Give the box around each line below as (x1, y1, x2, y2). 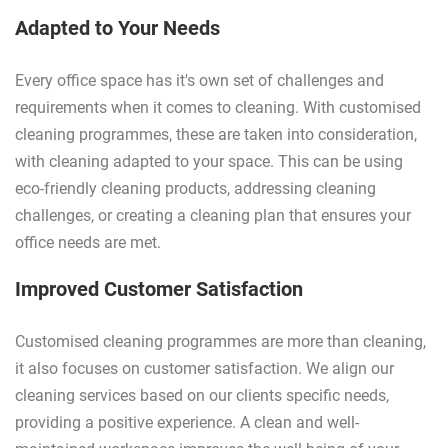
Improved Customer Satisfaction (15, 277, 303, 302)
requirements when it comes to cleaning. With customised (15, 98, 421, 118)
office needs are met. (15, 233, 161, 253)
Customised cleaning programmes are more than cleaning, (15, 332, 426, 352)
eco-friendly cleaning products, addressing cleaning (15, 179, 376, 199)
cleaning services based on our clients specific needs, (15, 386, 389, 406)
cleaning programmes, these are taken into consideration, (15, 125, 417, 145)
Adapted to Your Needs (15, 16, 220, 41)
